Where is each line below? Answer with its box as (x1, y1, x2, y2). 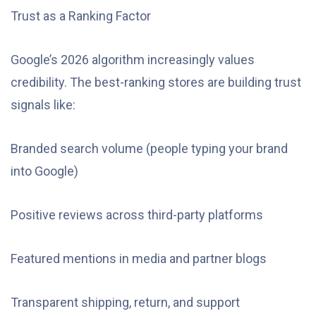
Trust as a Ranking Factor (11, 8, 151, 24)
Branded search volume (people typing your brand (11, 141, 288, 157)
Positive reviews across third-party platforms (11, 207, 263, 223)
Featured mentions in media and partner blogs (11, 251, 267, 267)
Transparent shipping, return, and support (11, 295, 240, 310)
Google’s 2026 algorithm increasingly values (11, 52, 255, 68)
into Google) (11, 164, 78, 179)
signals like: (11, 97, 75, 113)
